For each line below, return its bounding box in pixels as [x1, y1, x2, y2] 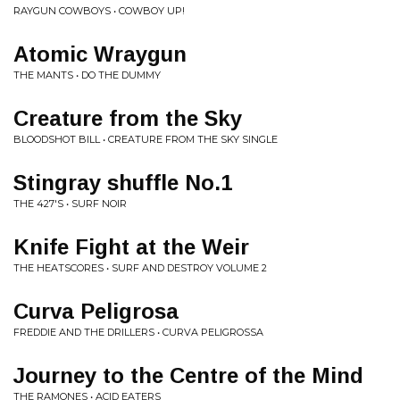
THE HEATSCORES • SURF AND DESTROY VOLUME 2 [13, 262, 267, 274]
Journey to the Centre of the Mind [13, 363, 363, 387]
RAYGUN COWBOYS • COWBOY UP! [13, 4, 185, 17]
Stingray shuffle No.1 [13, 171, 232, 195]
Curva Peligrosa [13, 299, 179, 323]
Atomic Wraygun [13, 42, 187, 66]
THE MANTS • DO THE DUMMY [13, 69, 161, 81]
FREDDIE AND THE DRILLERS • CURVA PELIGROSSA [13, 326, 263, 338]
